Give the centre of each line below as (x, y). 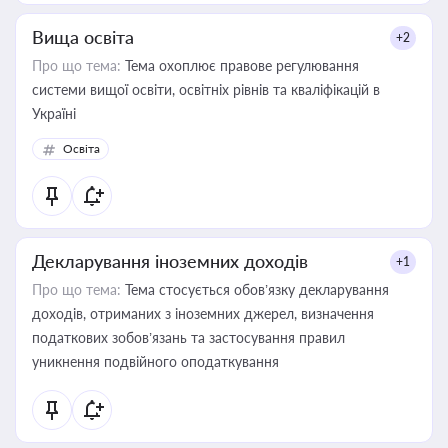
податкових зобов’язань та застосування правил (188, 337)
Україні (54, 113)
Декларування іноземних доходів (170, 261)
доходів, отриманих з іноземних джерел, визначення (203, 313)
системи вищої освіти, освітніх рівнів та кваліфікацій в (206, 89)
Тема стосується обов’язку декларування (255, 289)
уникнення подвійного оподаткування (155, 361)
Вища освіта (83, 37)
